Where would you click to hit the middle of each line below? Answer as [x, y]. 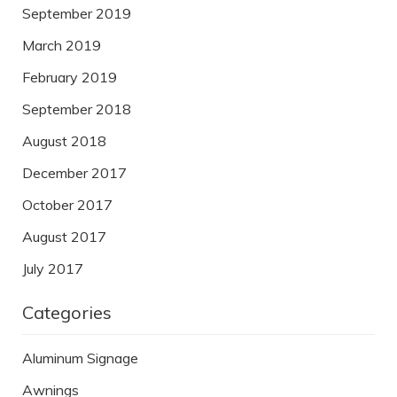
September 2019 [77, 14]
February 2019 [70, 78]
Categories [67, 313]
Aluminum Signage [80, 358]
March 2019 [62, 46]
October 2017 [67, 205]
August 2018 [64, 141]
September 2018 [77, 109]
